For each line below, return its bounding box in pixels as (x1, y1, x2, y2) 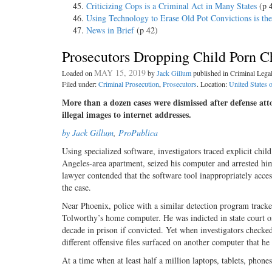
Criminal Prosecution (98, 79, 159, 89)
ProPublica (118, 127, 158, 138)
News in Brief (86, 24, 134, 36)
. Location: (197, 79, 229, 89)
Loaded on (62, 68, 94, 78)
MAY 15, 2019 (94, 67, 146, 78)
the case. (62, 182, 91, 193)
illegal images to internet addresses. (62, 108, 191, 121)
